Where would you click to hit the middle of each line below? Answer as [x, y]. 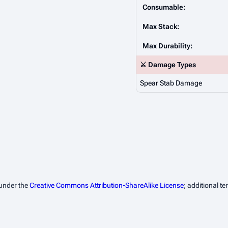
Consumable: [164, 7]
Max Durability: [167, 46]
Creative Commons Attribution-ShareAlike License [107, 185]
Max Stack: [161, 26]
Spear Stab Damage [171, 83]
